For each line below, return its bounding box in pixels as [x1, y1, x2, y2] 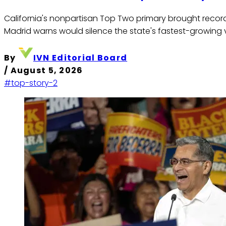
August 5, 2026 [10, 64, 83, 76]
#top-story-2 [4, 77, 58, 89]
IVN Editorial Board [33, 51, 128, 64]
